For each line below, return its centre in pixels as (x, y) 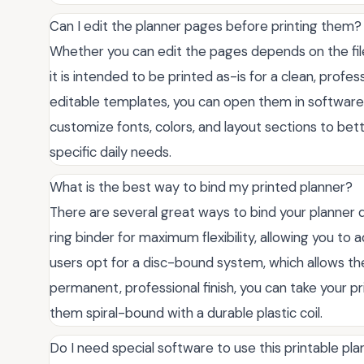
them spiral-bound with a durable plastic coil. (186, 312)
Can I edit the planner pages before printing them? (206, 26)
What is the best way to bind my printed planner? (201, 186)
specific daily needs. (110, 152)
